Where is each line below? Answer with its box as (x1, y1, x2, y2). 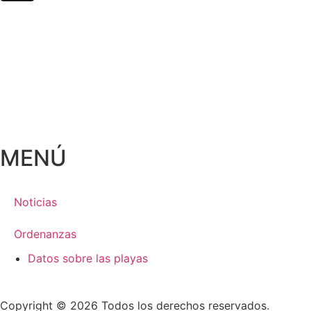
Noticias (14, 195, 57, 209)
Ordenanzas (14, 227, 76, 241)
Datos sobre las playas (28, 251, 148, 265)
